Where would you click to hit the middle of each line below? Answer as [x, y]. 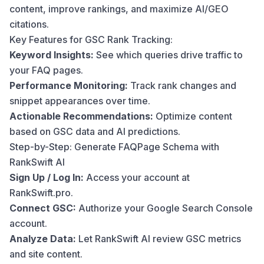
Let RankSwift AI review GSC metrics [159, 239]
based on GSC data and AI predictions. [95, 131]
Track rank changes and [182, 85]
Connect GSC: [43, 208]
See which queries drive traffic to [168, 55]
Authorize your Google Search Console [164, 208]
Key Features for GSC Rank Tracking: [91, 39]
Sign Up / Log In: [47, 177]
